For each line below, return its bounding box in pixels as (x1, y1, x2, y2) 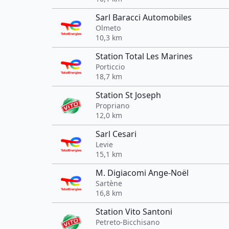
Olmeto (96, 23, 121, 33)
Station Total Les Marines (96, 51, 193, 62)
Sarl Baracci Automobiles (96, 12, 192, 23)
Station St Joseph (96, 89, 161, 101)
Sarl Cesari (96, 128, 136, 140)
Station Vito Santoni (96, 206, 172, 217)
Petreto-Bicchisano (96, 217, 159, 227)
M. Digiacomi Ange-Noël (96, 167, 189, 178)
